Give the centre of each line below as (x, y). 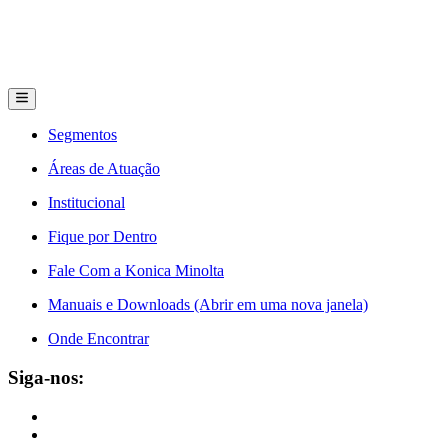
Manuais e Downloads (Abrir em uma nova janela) (208, 305)
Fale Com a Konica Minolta (136, 271)
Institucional (86, 203)
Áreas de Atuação (104, 169)
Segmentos (82, 135)
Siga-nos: (46, 378)
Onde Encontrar (98, 339)
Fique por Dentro (102, 237)
